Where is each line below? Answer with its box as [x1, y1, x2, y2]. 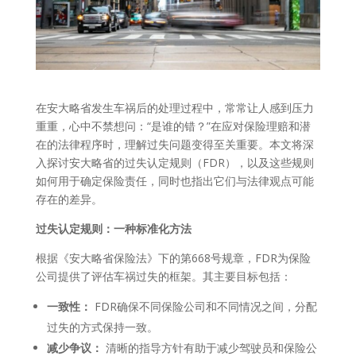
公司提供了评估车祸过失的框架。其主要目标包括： [35, 268, 292, 284]
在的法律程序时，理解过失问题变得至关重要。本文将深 [35, 136, 314, 152]
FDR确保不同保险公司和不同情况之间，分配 [91, 298, 317, 314]
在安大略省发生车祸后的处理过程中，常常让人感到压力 [35, 99, 314, 115]
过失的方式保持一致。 [46, 319, 158, 335]
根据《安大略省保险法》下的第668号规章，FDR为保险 [35, 250, 311, 265]
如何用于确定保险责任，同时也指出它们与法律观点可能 [35, 172, 314, 188]
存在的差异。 [35, 191, 103, 207]
